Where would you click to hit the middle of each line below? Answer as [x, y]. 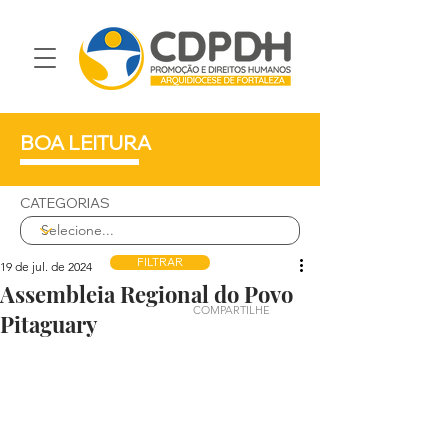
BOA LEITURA [85, 142]
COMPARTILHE [231, 310]
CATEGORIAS [65, 203]
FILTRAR [160, 262]
